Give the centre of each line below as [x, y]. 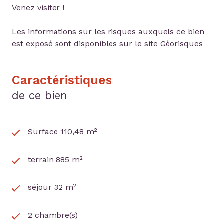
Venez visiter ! [38, 8]
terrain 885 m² [55, 160]
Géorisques [181, 44]
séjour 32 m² [52, 187]
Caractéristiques [62, 80]
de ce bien [40, 95]
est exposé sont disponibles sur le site [86, 44]
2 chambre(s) [53, 215]
